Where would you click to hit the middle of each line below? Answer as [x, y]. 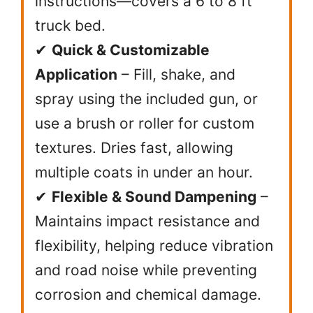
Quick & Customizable [131, 50]
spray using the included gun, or [146, 99]
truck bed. [70, 26]
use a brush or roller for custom [145, 124]
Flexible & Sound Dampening [154, 197]
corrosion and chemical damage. [148, 295]
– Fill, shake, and [176, 75]
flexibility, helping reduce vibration [154, 246]
